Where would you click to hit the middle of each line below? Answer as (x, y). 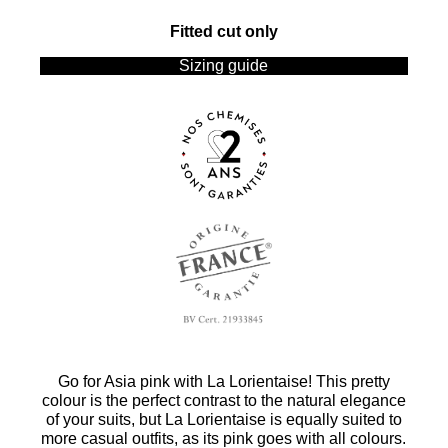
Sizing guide (224, 65)
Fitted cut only (223, 31)
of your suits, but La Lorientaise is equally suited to (223, 419)
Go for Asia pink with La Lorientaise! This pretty (223, 381)
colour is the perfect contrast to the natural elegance (223, 400)
